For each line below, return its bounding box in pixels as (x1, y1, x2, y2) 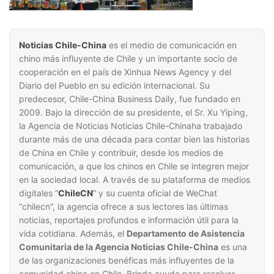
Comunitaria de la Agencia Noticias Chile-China (19, 242, 218, 252)
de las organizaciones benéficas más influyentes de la (19, 255, 234, 265)
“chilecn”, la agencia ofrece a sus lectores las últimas (19, 201, 228, 212)
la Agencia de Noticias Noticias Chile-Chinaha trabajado (19, 120, 242, 131)
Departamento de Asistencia (127, 228, 245, 239)
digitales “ (19, 188, 58, 198)
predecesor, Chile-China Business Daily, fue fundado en (19, 94, 240, 104)
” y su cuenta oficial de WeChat (93, 188, 217, 198)
